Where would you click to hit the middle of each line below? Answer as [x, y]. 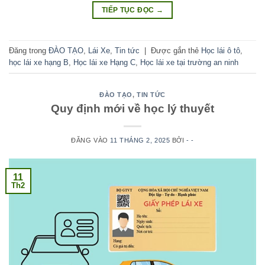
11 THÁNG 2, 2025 [140, 140]
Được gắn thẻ [176, 50]
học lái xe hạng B [39, 62]
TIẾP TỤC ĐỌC [129, 10]
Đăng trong [29, 50]
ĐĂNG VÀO [91, 140]
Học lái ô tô [221, 50]
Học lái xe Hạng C [104, 62]
